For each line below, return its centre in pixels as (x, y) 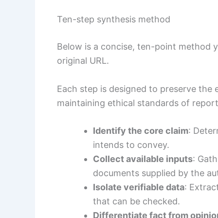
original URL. (83, 60)
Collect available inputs (143, 159)
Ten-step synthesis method (114, 19)
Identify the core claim (141, 131)
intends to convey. (131, 145)
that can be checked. (136, 201)
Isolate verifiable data (139, 187)
